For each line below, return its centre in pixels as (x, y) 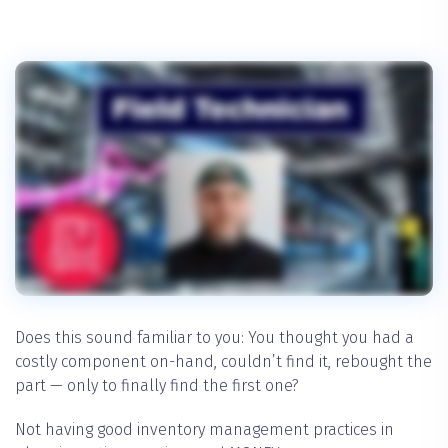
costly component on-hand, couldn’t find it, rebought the (223, 362)
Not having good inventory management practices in (204, 430)
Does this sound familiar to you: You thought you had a (214, 338)
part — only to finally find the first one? (157, 386)
